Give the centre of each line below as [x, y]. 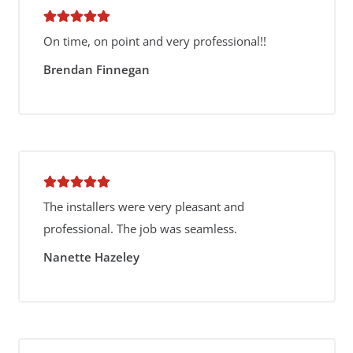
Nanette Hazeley [91, 256]
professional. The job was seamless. [140, 229]
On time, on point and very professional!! [154, 41]
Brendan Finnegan [96, 69]
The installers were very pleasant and [143, 206]
